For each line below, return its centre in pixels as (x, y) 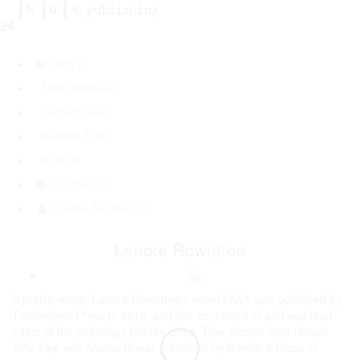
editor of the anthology (71, 331)
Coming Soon (72, 112)
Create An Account (99, 208)
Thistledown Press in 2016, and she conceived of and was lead (172, 315)
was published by (298, 299)
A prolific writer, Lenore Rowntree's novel (117, 299)
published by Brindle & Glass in (236, 348)
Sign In (66, 63)
